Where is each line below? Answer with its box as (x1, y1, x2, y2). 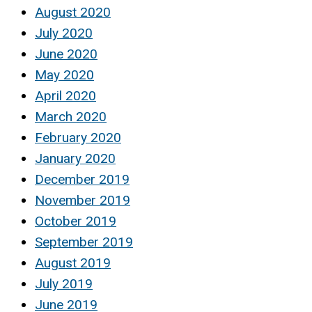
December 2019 (35, 171, 130, 188)
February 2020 (35, 130, 121, 146)
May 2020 (35, 67, 94, 84)
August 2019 (35, 255, 111, 272)
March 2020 (35, 109, 107, 125)
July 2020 (35, 25, 93, 42)
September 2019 (35, 234, 133, 251)
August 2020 (35, 4, 111, 21)
